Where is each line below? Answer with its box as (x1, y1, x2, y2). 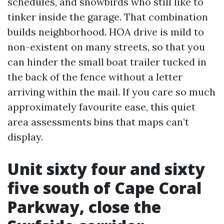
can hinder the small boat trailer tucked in (7, 55, 206, 68)
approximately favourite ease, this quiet (7, 100, 195, 113)
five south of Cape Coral (7, 177, 201, 198)
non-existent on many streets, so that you (7, 40, 205, 53)
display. (7, 130, 43, 143)
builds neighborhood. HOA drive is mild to (7, 25, 204, 38)
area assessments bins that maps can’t (7, 115, 189, 128)
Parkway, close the (7, 196, 161, 217)
